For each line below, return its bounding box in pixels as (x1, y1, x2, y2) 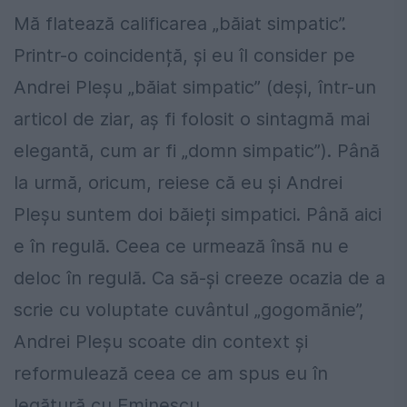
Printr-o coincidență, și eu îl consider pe (14, 45, 355, 67)
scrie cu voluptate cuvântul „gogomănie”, (14, 299, 364, 322)
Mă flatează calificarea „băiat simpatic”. (14, 13, 346, 35)
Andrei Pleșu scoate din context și (14, 331, 308, 353)
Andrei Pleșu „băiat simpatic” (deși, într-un (14, 76, 376, 99)
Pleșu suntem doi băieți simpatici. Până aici (14, 203, 382, 226)
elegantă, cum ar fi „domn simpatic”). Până (14, 140, 380, 163)
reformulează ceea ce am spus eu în (14, 362, 328, 385)
